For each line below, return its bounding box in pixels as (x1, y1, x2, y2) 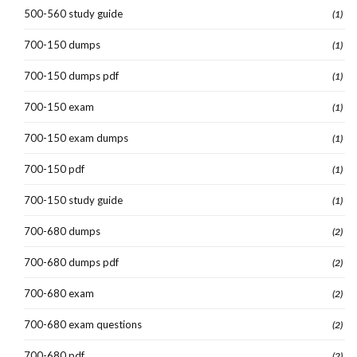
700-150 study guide (24, 193, 123, 206)
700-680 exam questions (24, 317, 142, 331)
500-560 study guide (24, 6, 123, 20)
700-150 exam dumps (24, 131, 128, 144)
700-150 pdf (24, 162, 84, 175)
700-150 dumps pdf (24, 69, 119, 82)
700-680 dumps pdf (24, 255, 119, 269)
